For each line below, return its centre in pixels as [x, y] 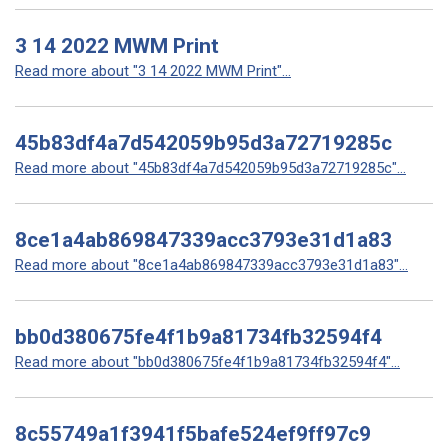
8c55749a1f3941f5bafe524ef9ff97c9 [193, 434]
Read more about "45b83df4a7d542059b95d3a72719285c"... [210, 168]
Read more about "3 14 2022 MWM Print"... [153, 71]
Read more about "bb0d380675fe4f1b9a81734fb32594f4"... [207, 362]
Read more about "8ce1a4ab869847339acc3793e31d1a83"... [211, 265]
